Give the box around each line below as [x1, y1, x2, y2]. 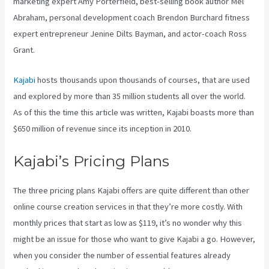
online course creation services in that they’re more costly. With [13, 201, 243, 212]
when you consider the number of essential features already [13, 249, 231, 261]
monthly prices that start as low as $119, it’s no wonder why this [13, 217, 243, 228]
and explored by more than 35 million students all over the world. [13, 91, 246, 102]
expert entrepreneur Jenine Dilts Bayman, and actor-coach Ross [13, 28, 247, 39]
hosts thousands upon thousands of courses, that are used [35, 74, 250, 86]
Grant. [13, 44, 35, 55]
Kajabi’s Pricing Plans [13, 151, 170, 170]
